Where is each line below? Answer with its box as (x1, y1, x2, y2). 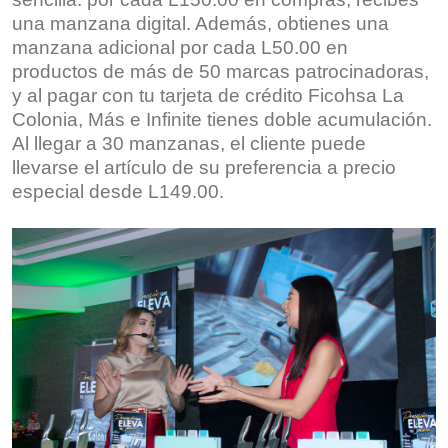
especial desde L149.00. (12, 181, 224, 203)
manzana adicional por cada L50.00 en (12, 37, 348, 59)
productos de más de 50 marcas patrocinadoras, (12, 61, 429, 83)
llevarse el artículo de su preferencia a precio (12, 157, 396, 179)
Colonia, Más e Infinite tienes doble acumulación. (12, 109, 432, 131)
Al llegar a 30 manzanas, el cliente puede (12, 133, 366, 155)
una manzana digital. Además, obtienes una (12, 13, 389, 35)
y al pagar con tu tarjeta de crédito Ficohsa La (12, 85, 404, 107)
